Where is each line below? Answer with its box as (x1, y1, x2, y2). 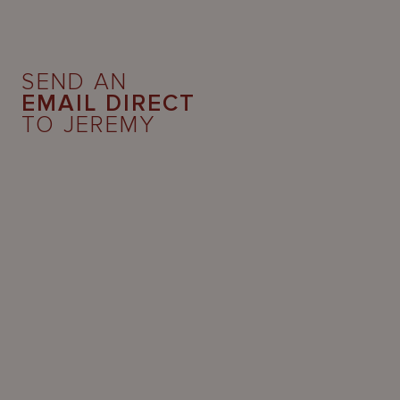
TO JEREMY (21, 110, 155, 139)
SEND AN (21, 67, 128, 96)
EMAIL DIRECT (21, 88, 196, 118)
